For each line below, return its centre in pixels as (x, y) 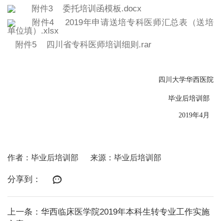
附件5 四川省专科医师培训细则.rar (83, 44)
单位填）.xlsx (33, 31)
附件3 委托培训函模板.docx (87, 8)
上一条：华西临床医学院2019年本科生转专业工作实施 (108, 212)
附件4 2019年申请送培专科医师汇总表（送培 (123, 23)
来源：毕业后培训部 (126, 158)
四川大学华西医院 (186, 80)
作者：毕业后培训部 (43, 158)
